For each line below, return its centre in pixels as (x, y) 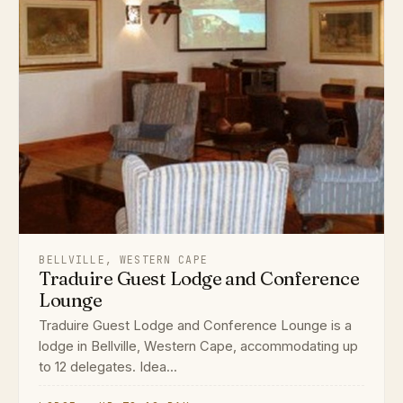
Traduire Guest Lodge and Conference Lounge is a (196, 325)
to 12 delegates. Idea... (108, 367)
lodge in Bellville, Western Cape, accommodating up (199, 346)
